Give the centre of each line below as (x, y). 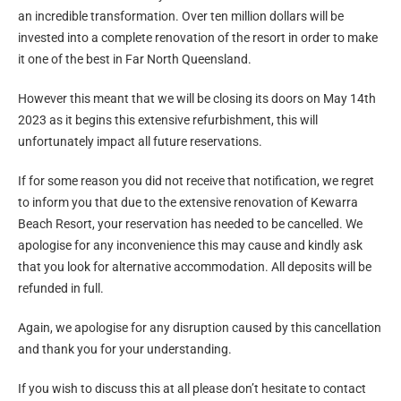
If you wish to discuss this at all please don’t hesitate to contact (192, 388)
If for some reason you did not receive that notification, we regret (196, 181)
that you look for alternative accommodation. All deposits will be (195, 267)
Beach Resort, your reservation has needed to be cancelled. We (190, 224)
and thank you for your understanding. (125, 349)
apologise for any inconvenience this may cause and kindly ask (190, 245)
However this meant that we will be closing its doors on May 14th (197, 98)
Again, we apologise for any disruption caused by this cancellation (200, 328)
